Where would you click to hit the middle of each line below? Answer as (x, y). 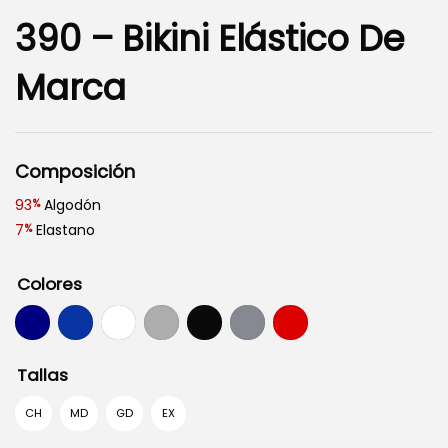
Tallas (42, 374)
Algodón (70, 204)
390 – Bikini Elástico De (210, 38)
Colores (49, 283)
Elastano (63, 229)
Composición (75, 171)
